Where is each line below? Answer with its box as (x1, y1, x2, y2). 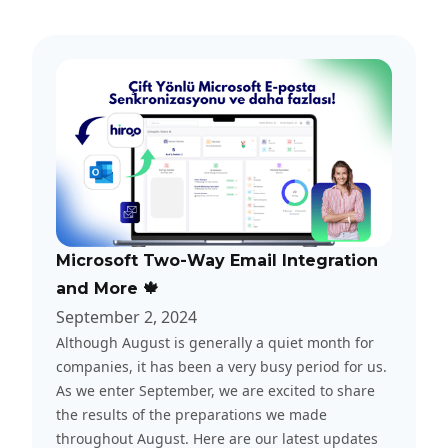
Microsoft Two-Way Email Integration (56, 251, 378, 271)
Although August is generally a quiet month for (56, 333, 374, 353)
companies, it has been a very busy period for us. (56, 357, 387, 377)
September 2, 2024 (56, 306, 197, 329)
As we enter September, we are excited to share (56, 381, 375, 401)
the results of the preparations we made (56, 405, 327, 425)
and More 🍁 (56, 279, 159, 299)
